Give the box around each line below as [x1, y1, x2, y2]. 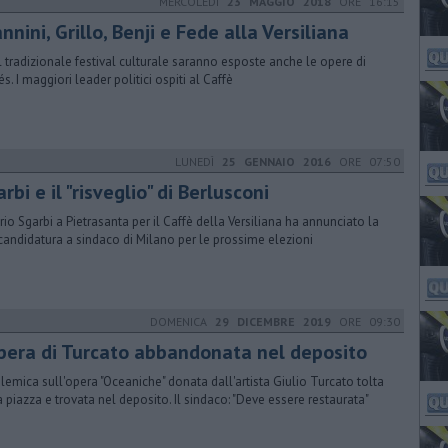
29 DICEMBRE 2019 [215, 314, 331, 329]
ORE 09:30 [331, 314, 400, 329]
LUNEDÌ [175, 154, 222, 169]
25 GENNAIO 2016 [222, 154, 331, 169]
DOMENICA [150, 314, 215, 329]
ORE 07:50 [331, 154, 400, 169]
